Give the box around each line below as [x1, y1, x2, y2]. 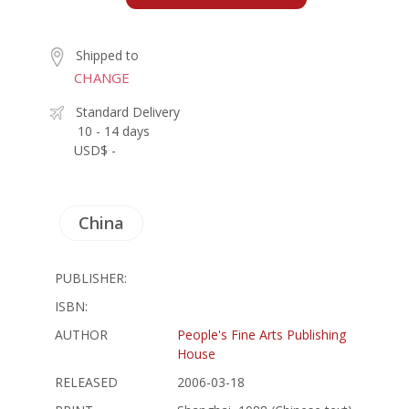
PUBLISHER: [55, 268, 127, 287]
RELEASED [55, 372, 118, 391]
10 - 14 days [78, 121, 150, 140]
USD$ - [74, 141, 116, 159]
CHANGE [74, 68, 130, 87]
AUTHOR [55, 325, 108, 343]
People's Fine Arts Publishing [177, 325, 346, 343]
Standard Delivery [76, 102, 180, 121]
